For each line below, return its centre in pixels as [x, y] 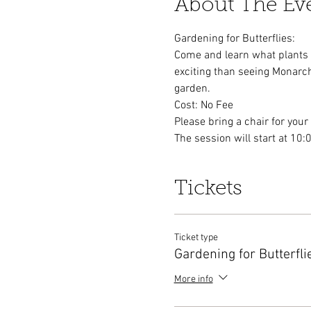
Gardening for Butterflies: [234, 39]
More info [193, 280]
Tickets [208, 190]
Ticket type [196, 238]
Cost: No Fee [203, 106]
